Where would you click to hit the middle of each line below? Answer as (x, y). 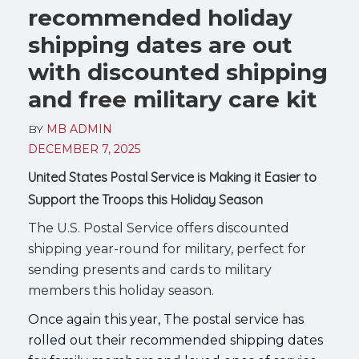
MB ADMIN (79, 129)
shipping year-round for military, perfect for (167, 249)
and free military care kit (173, 99)
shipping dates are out (160, 45)
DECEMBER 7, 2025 (84, 149)
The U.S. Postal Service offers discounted (159, 228)
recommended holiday (160, 18)
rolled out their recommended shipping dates (175, 340)
